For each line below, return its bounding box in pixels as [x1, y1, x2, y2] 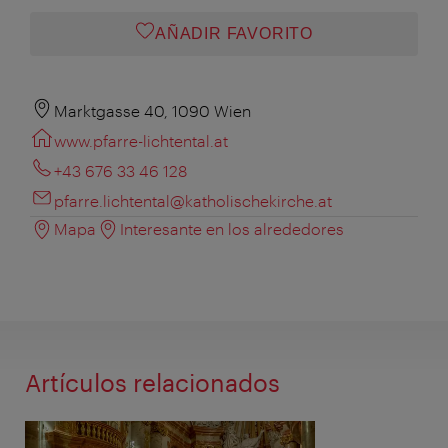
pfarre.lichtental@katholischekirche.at [54, 190, 332, 210]
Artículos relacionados [25, 367, 280, 397]
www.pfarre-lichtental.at [54, 130, 228, 150]
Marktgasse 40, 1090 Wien [54, 100, 251, 120]
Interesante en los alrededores [120, 218, 344, 238]
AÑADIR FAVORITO [154, 24, 313, 42]
